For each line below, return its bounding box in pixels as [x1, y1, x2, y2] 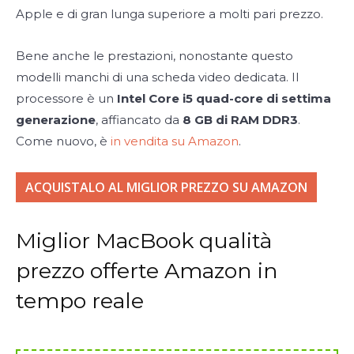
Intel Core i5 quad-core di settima [117, 91, 331, 107]
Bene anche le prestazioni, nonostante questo [16, 48, 293, 64]
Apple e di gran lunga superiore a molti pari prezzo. [16, 6, 323, 22]
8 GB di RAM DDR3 [183, 112, 298, 128]
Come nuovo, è [16, 134, 111, 149]
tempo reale [16, 288, 144, 314]
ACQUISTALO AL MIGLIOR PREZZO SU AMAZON [25, 179, 307, 197]
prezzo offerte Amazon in [16, 258, 278, 284]
